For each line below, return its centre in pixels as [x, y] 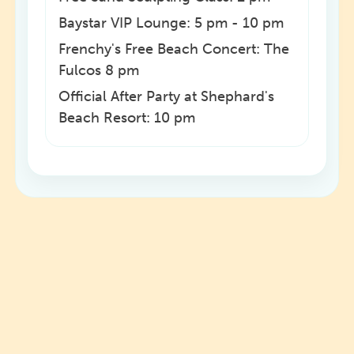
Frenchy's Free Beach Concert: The [174, 49]
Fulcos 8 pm [99, 71]
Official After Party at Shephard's [167, 97]
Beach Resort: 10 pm [127, 118]
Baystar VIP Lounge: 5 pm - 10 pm [171, 23]
